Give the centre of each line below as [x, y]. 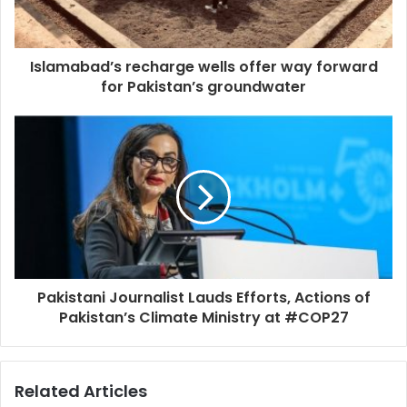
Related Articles [81, 392]
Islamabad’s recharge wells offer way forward [203, 67]
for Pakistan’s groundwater [203, 87]
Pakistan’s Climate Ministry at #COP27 [203, 318]
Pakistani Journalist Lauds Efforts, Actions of [203, 298]
